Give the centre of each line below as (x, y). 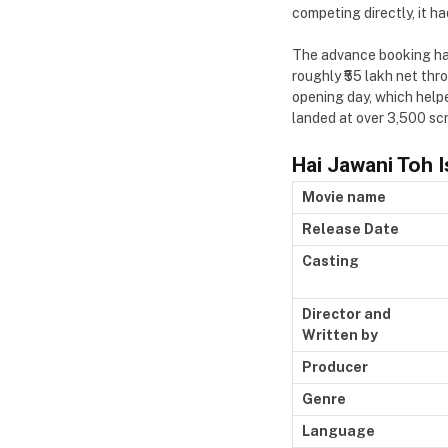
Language (338, 430)
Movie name (345, 196)
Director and (346, 313)
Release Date (350, 228)
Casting (330, 260)
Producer (336, 366)
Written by (341, 334)
